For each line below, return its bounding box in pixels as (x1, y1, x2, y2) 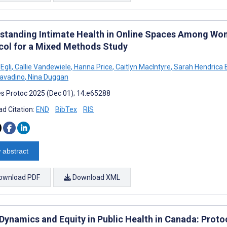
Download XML (71, 173, 120, 181)
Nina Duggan (26, 72, 68, 81)
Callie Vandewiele (13, 62, 71, 71)
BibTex (55, 105, 77, 113)
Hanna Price (72, 62, 112, 71)
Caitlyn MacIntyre (114, 62, 171, 71)
